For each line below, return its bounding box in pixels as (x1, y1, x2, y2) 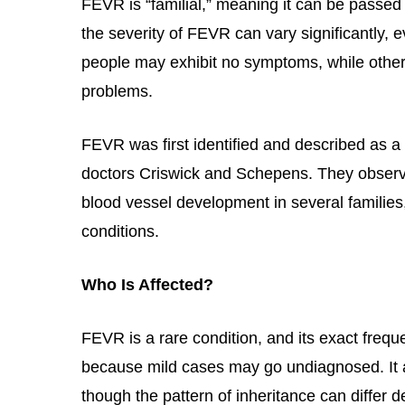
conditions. (81, 222, 159, 240)
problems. (81, 82, 153, 100)
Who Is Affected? (81, 276, 213, 294)
